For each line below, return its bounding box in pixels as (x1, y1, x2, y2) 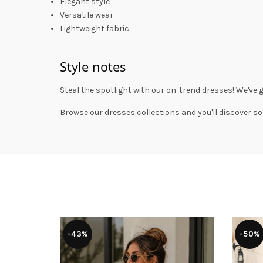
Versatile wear (60, 10, 113, 20)
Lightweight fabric (60, 23, 129, 33)
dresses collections (104, 107, 180, 117)
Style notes (60, 58, 126, 75)
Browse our (60, 107, 104, 117)
